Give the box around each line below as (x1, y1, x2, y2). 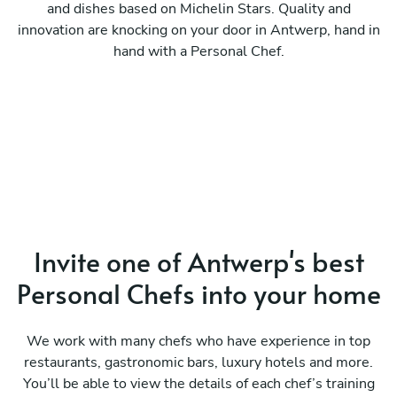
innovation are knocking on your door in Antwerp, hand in (17, 19, 380, 40)
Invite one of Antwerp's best (33, 242, 364, 279)
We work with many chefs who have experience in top (27, 331, 370, 351)
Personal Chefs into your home (16, 274, 381, 311)
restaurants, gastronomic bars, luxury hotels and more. (24, 352, 373, 372)
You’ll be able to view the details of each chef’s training (22, 373, 375, 393)
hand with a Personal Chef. (113, 41, 284, 61)
